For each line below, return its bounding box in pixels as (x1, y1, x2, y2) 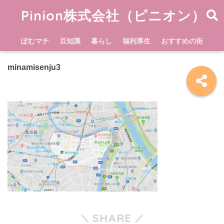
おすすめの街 (161, 37, 203, 45)
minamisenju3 (7, 62, 60, 71)
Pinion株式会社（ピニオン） (20, 7, 205, 24)
